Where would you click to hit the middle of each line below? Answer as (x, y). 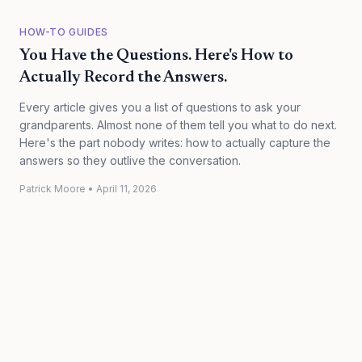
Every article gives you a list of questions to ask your (160, 107)
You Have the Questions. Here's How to (156, 56)
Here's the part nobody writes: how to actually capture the (175, 143)
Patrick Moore (53, 189)
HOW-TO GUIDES (64, 32)
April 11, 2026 (126, 189)
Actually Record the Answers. (123, 78)
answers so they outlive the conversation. (130, 160)
